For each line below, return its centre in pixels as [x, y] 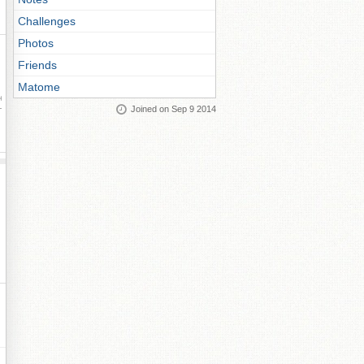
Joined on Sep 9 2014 [173, 109]
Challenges [47, 21]
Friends [37, 65]
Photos [36, 43]
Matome [39, 87]
